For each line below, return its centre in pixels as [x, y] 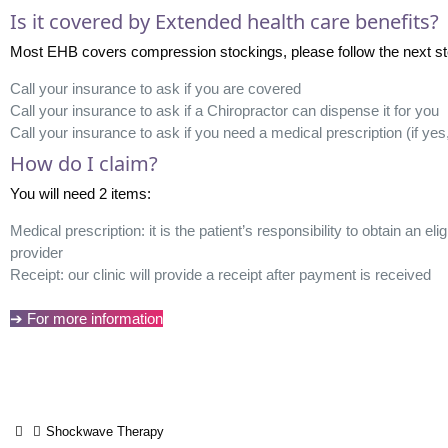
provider [36, 252]
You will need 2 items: [80, 193]
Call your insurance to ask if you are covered [155, 88]
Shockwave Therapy [104, 431]
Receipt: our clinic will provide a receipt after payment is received [220, 274]
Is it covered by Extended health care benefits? [224, 21]
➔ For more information [86, 318]
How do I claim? [83, 163]
